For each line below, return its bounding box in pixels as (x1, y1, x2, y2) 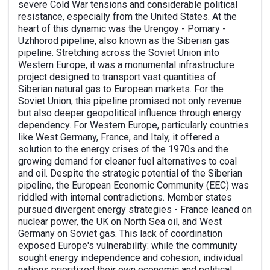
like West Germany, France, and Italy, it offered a (18, 131, 219, 143)
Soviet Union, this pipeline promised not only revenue (18, 95, 242, 107)
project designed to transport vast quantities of (18, 71, 216, 83)
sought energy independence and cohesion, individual (18, 252, 243, 263)
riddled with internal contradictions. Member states (18, 192, 232, 203)
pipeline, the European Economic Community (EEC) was (18, 180, 249, 191)
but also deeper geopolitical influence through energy (18, 107, 242, 119)
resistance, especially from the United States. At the (18, 11, 237, 22)
